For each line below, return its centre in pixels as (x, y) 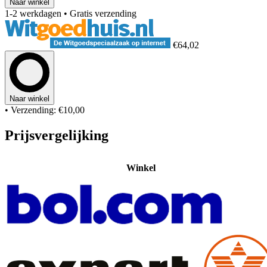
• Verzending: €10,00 (45, 110)
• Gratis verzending (100, 13)
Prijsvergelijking (57, 135)
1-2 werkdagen (33, 13)
